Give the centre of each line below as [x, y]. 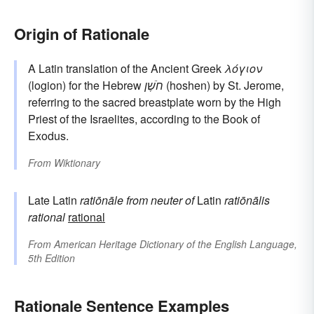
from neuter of [160, 200]
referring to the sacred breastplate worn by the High [155, 102]
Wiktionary [77, 162]
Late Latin [54, 200]
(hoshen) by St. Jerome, [224, 85]
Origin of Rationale [82, 33]
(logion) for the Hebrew [86, 85]
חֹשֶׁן [154, 85]
